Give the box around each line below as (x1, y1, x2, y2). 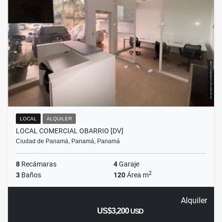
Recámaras (20, 160, 56, 168)
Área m (125, 171, 149, 179)
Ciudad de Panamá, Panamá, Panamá (16, 138, 120, 145)
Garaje (117, 160, 139, 168)
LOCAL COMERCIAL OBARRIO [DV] (16, 127, 123, 135)
